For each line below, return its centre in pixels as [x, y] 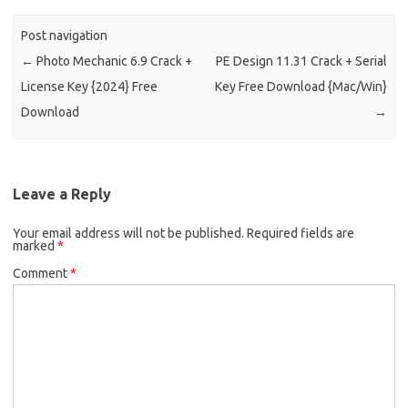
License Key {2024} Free [90, 87]
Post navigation [65, 36]
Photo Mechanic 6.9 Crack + [113, 61]
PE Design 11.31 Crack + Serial [301, 61]
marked [35, 246]
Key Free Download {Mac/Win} [301, 87]
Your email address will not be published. [128, 234]
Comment [41, 274]
